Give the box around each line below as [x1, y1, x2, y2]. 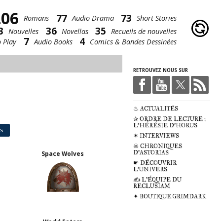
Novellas [61, 26, 88, 36]
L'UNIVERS [133, 166, 167, 173]
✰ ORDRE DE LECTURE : [133, 115, 206, 123]
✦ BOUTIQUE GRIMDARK [133, 193, 206, 200]
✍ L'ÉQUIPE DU [133, 176, 182, 184]
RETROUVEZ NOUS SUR [133, 67, 188, 74]
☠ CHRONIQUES [133, 143, 182, 150]
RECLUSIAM [133, 183, 170, 190]
